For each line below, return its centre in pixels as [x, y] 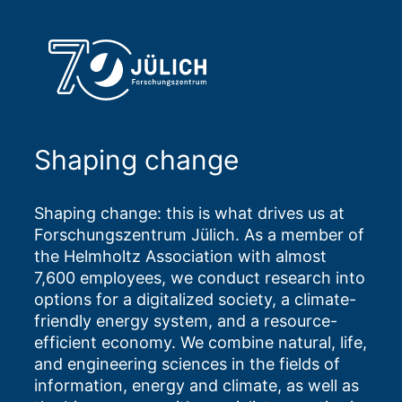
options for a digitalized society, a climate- [195, 299]
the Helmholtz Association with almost [180, 256]
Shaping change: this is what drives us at [189, 213]
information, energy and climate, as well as [197, 385]
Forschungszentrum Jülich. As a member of [199, 234]
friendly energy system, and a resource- [186, 320]
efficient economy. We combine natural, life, [201, 342]
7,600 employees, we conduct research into [200, 277]
